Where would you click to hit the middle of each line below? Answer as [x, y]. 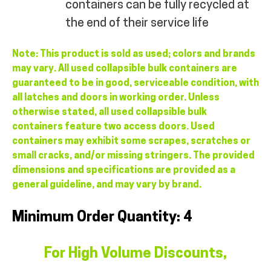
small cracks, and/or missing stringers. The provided [133, 156]
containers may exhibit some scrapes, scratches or [131, 141]
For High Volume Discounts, [135, 254]
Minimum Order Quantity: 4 [102, 217]
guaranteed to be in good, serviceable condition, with [135, 83]
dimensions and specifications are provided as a [124, 170]
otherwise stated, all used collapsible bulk [109, 112]
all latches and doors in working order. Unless [116, 98]
